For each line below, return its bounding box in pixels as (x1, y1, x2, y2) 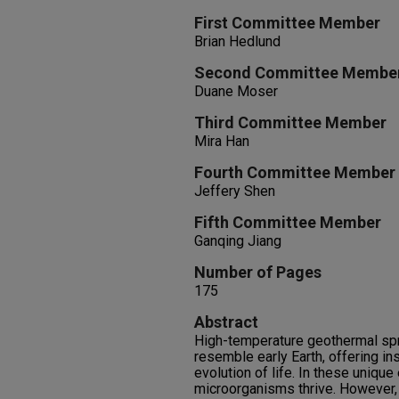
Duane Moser (194, 83, 278, 100)
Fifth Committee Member (194, 213, 381, 232)
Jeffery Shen (194, 183, 275, 199)
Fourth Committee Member (194, 163, 395, 182)
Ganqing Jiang (194, 232, 281, 249)
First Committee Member (194, 13, 380, 32)
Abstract (194, 313, 258, 331)
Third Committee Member (194, 113, 387, 132)
